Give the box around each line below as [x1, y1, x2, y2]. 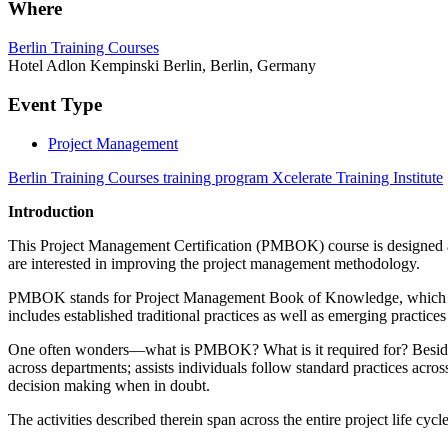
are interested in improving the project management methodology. [8, 254, 420, 272]
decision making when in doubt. [8, 376, 210, 394]
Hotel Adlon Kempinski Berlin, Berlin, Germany [8, 57, 316, 75]
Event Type [8, 93, 102, 115]
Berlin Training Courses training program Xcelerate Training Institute [8, 168, 443, 186]
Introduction [8, 202, 94, 220]
